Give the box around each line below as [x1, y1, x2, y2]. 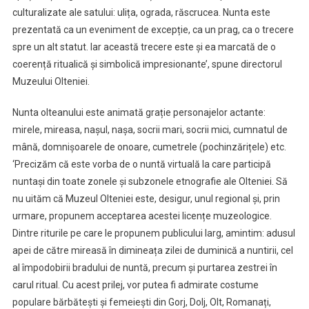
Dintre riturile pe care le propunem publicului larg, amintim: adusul [12, 227, 295, 239]
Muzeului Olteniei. [12, 75, 90, 87]
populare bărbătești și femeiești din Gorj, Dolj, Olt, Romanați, [12, 296, 271, 308]
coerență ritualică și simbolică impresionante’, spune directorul [12, 58, 282, 70]
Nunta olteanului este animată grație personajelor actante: [12, 106, 266, 118]
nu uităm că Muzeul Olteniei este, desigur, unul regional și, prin [12, 192, 280, 204]
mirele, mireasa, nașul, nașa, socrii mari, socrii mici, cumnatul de [12, 123, 288, 135]
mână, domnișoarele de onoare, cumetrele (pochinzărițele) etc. [12, 141, 286, 152]
